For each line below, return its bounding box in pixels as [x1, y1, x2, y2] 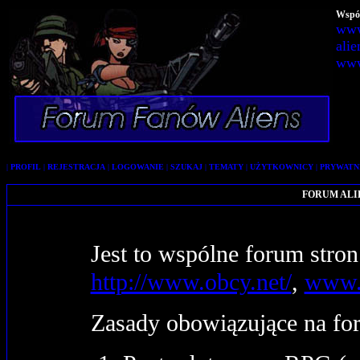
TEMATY [209, 162, 243, 171]
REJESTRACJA [47, 162, 105, 171]
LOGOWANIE [112, 162, 164, 171]
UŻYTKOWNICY [250, 162, 313, 171]
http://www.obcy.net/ [90, 268, 292, 296]
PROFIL [10, 162, 41, 171]
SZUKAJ [170, 162, 202, 171]
